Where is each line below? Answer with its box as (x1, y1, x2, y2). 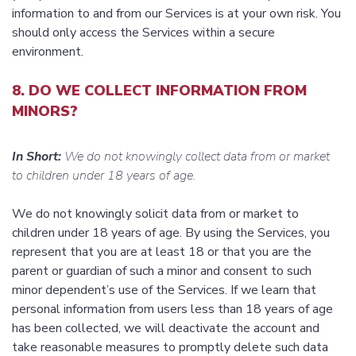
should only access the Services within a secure (12, 24, 275, 42)
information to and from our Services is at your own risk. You (12, 5, 341, 23)
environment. (12, 43, 83, 61)
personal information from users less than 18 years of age (12, 300, 333, 319)
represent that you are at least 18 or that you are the (12, 243, 311, 261)
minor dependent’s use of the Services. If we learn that (12, 281, 316, 300)
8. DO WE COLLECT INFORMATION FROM (12, 81, 307, 101)
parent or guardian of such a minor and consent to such (12, 262, 311, 281)
